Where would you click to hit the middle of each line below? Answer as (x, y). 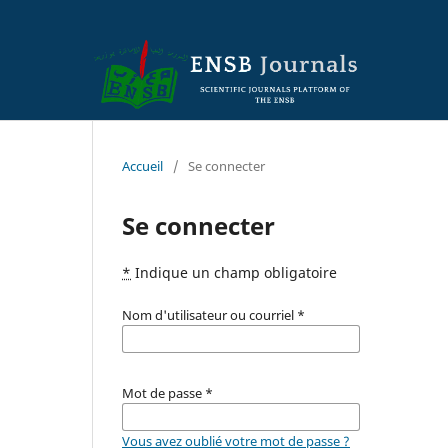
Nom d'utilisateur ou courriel (209, 314)
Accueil (142, 165)
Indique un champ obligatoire (234, 272)
